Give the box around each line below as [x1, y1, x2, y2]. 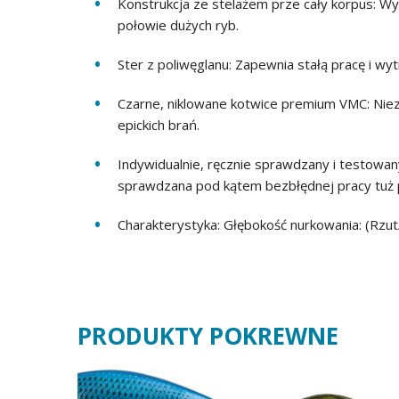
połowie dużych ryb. [118, 16, 239, 34]
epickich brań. [118, 116, 199, 134]
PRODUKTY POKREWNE [77, 320, 338, 352]
